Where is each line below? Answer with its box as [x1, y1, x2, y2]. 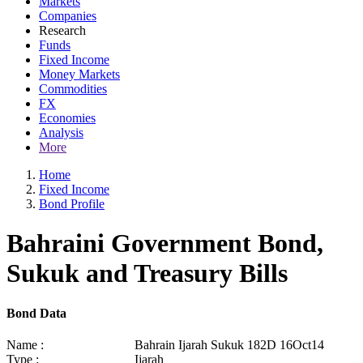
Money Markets [39, 67, 120, 81]
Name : [6, 338, 44, 352]
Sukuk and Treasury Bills [6, 258, 288, 288]
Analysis [39, 126, 83, 139]
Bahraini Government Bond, [6, 228, 323, 258]
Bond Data [6, 305, 66, 320]
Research [39, 23, 86, 37]
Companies [39, 9, 96, 23]
